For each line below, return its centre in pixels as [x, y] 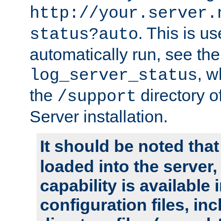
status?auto [84, 34]
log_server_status [113, 75]
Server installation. [99, 116]
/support [97, 96]
